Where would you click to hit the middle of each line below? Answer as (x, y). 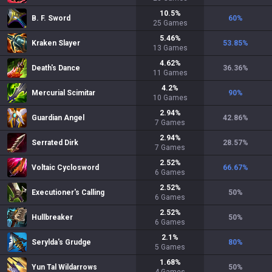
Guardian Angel (58, 118)
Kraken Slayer (56, 43)
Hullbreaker (52, 217)
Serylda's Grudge (61, 242)
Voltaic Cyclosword (65, 168)
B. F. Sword (51, 18)
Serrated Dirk (55, 143)
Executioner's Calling (68, 192)
